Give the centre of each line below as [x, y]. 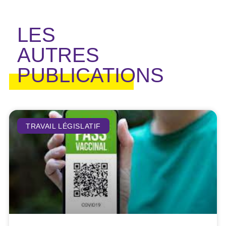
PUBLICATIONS [91, 75]
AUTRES [58, 55]
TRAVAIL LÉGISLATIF [64, 126]
